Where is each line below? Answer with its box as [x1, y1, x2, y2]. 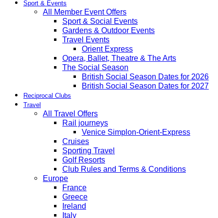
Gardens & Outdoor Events [62, 25, 155, 35]
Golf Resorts [62, 155, 105, 164]
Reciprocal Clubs [23, 91, 71, 99]
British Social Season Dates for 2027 [82, 81, 209, 90]
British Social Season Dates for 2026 [82, 72, 209, 81]
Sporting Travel [62, 145, 115, 155]
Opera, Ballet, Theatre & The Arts [62, 53, 176, 62]
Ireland [62, 201, 86, 210]
